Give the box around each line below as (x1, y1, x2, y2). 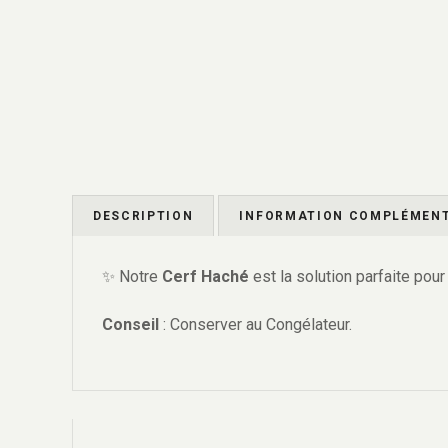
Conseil (102, 315, 159, 335)
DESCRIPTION (93, 209, 194, 224)
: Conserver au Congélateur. (159, 315, 352, 335)
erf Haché (173, 267, 249, 287)
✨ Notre (102, 267, 162, 287)
